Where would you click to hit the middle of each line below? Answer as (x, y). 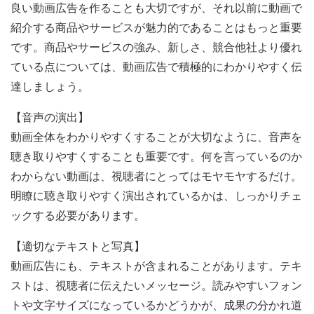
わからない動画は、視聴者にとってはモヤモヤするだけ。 (156, 176)
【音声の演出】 (50, 117)
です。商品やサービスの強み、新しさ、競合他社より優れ (156, 47)
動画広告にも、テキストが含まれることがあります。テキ (156, 266)
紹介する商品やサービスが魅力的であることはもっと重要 (156, 27)
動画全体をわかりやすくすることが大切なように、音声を (156, 137)
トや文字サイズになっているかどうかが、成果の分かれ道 (156, 305)
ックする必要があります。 (78, 215)
